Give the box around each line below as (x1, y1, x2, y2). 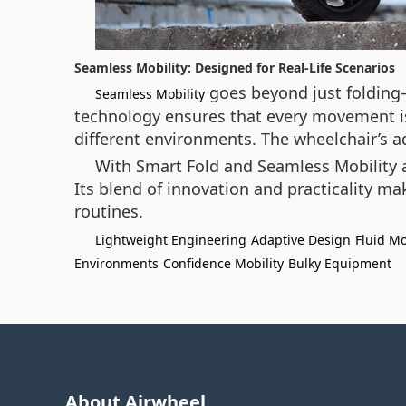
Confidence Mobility (163, 255, 284, 272)
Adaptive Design (251, 231, 351, 248)
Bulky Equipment (288, 255, 391, 272)
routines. (74, 200, 143, 222)
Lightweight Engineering (95, 231, 246, 248)
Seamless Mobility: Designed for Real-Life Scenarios (74, 59, 395, 76)
